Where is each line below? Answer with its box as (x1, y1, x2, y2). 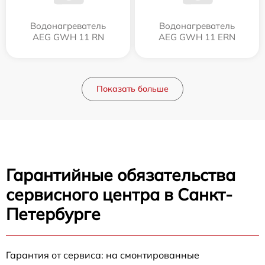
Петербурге (6, 203, 101, 224)
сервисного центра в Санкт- (6, 183, 232, 205)
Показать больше (96, 83, 169, 94)
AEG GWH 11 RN (32, 31, 104, 43)
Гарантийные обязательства (6, 164, 235, 185)
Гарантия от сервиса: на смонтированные (6, 248, 199, 261)
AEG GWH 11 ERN (159, 31, 235, 43)
